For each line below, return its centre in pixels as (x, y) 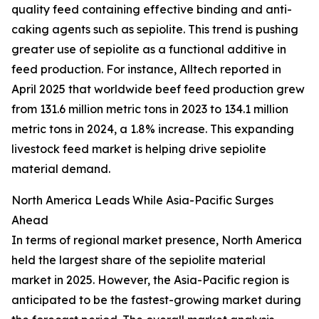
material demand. (61, 169)
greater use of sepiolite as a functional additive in (149, 49)
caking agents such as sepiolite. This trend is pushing (155, 30)
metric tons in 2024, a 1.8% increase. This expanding (153, 129)
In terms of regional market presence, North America (157, 240)
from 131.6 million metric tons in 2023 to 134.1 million (150, 109)
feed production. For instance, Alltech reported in (146, 69)
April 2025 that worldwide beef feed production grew (158, 89)
